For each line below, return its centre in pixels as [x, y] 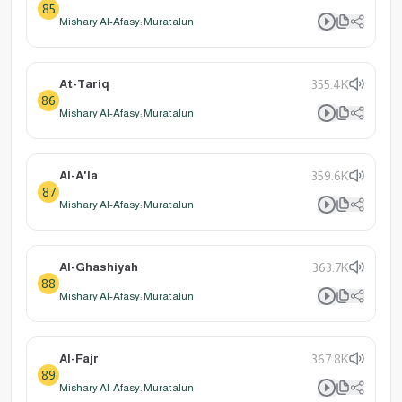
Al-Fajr [79, 358]
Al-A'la [79, 175]
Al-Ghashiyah [99, 267]
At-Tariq [84, 83]
